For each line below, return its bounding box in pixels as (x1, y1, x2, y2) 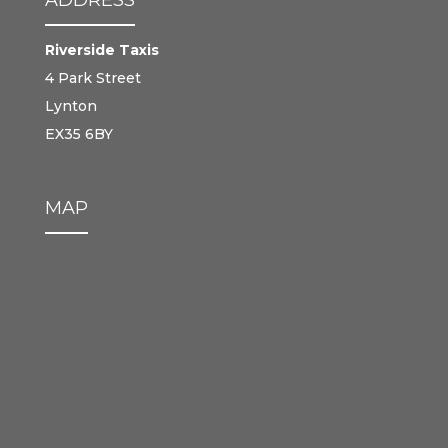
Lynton (44, 96, 97, 115)
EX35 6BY (44, 124, 113, 143)
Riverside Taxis (44, 40, 159, 59)
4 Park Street (44, 68, 141, 87)
